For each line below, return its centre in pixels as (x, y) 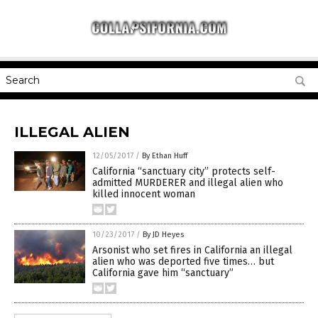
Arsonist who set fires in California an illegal (192, 250)
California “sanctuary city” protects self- (184, 171)
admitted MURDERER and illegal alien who (188, 183)
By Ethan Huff (165, 156)
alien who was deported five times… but (183, 262)
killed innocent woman (144, 194)
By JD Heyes (163, 235)
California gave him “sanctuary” (163, 273)
